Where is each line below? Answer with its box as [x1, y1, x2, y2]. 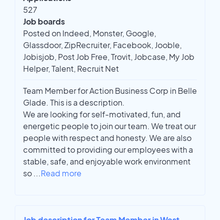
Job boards [23, 16, 65, 27]
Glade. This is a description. [23, 97, 125, 108]
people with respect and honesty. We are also [23, 133, 192, 143]
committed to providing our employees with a [23, 144, 193, 155]
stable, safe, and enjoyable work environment [23, 156, 191, 167]
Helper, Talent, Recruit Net [23, 63, 119, 74]
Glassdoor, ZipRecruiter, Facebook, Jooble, [23, 40, 182, 51]
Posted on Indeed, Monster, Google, [23, 28, 156, 39]
